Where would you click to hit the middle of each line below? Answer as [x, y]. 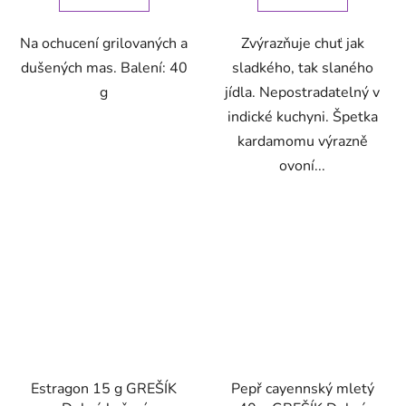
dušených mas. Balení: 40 [104, 68]
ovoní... [302, 165]
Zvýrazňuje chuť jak [302, 43]
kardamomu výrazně [302, 141]
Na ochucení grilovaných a [104, 43]
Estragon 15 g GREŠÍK [104, 388]
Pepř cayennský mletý [302, 388]
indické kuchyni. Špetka [302, 116]
